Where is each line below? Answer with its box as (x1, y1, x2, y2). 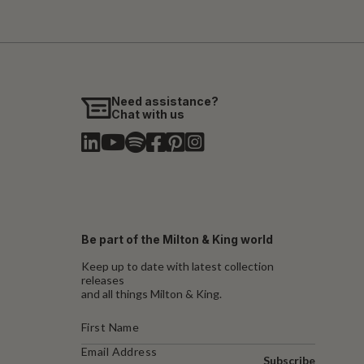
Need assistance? (111, 93, 219, 108)
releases (81, 272, 124, 287)
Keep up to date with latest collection (81, 258, 274, 273)
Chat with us (111, 106, 185, 121)
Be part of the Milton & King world (81, 232, 273, 246)
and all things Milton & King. (81, 286, 222, 301)
